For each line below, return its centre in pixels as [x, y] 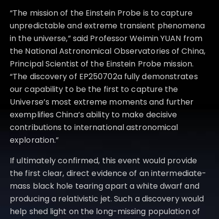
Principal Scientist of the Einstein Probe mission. [102, 64]
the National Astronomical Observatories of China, [108, 51]
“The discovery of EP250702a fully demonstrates [104, 76]
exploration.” [34, 140]
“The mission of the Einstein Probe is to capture [101, 13]
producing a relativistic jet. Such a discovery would [107, 198]
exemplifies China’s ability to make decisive [94, 114]
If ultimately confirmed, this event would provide [103, 160]
